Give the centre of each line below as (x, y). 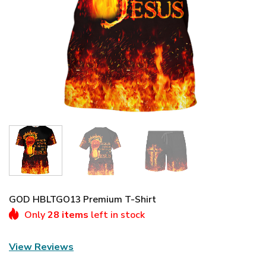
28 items (68, 215)
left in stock (117, 215)
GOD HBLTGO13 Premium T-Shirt (83, 199)
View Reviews (41, 247)
